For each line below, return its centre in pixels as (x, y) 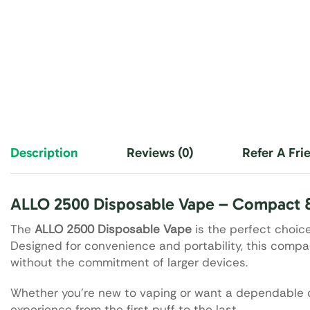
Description (44, 152)
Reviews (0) (160, 152)
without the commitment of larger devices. (129, 262)
